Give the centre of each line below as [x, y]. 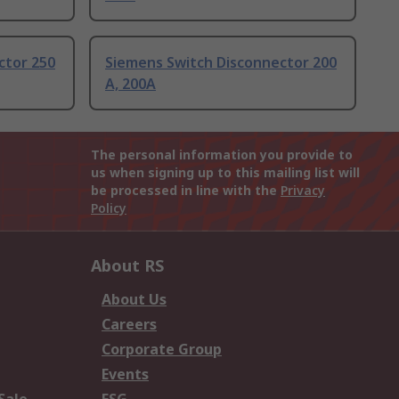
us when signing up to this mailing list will [225, 173]
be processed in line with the [186, 191]
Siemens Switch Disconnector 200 [221, 63]
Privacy [303, 191]
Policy [109, 208]
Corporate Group [162, 350]
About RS [127, 266]
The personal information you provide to [222, 155]
